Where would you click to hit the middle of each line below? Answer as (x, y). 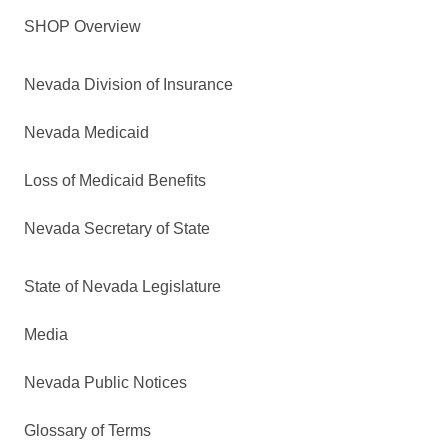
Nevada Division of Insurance (128, 84)
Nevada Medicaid (86, 132)
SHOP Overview (82, 26)
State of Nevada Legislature (122, 286)
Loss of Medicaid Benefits (115, 180)
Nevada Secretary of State (117, 228)
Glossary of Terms (87, 430)
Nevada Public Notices (105, 382)
